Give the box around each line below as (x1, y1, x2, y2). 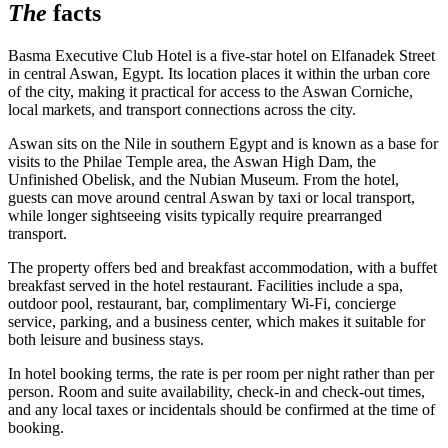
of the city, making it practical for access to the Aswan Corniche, (8, 83, 413, 101)
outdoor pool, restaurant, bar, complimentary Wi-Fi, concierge (8, 295, 396, 313)
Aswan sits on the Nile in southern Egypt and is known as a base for (8, 135, 438, 153)
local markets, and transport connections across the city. (8, 101, 356, 119)
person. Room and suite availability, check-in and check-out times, (8, 383, 425, 401)
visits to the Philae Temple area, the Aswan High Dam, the (8, 153, 376, 171)
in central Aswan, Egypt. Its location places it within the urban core (8, 65, 430, 83)
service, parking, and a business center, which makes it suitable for (8, 313, 425, 331)
